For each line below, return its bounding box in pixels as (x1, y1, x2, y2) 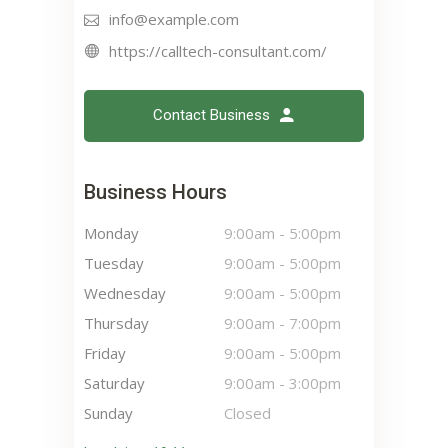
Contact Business (153, 106, 270, 125)
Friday (84, 343, 126, 364)
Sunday (84, 403, 133, 424)
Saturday (84, 373, 145, 394)
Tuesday (84, 253, 144, 274)
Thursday (84, 313, 149, 334)
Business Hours (84, 180, 227, 205)
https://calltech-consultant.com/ (109, 41, 327, 62)
